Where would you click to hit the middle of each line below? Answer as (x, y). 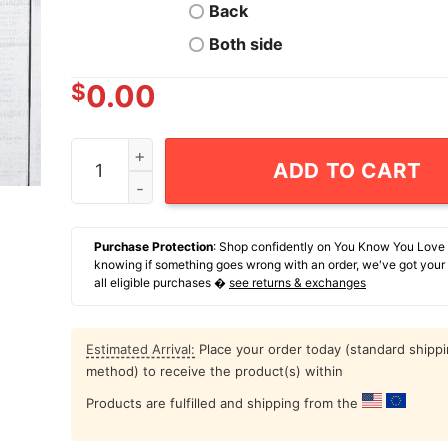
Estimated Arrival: (140, 349)
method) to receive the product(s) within (214, 371)
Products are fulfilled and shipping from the (224, 403)
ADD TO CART (347, 170)
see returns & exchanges (297, 283)
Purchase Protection (153, 247)
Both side (246, 44)
